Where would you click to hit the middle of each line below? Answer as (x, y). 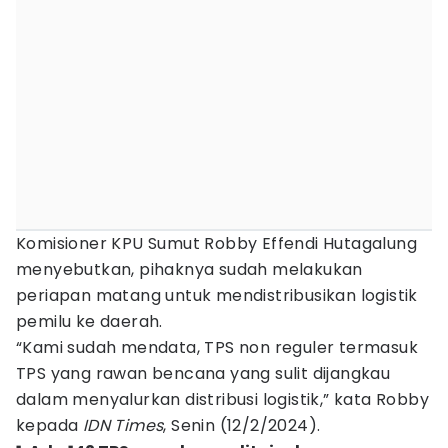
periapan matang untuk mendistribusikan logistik (217, 295)
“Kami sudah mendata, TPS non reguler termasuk (217, 347)
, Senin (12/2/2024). (242, 425)
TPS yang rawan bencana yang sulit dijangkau (203, 373)
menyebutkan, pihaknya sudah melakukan (189, 269)
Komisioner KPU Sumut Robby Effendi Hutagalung (216, 243)
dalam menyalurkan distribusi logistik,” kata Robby (222, 399)
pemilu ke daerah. (89, 321)
